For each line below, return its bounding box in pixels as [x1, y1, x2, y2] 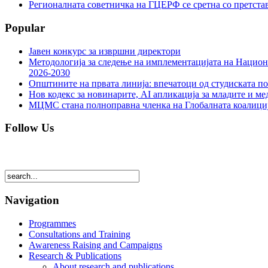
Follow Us [5, 121, 54, 135]
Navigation [5, 193, 59, 206]
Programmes [29, 218, 76, 229]
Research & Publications [29, 250, 121, 261]
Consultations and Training [29, 229, 130, 239]
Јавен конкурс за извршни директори [29, 45, 181, 56]
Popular [5, 22, 45, 35]
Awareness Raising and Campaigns [29, 239, 162, 250]
